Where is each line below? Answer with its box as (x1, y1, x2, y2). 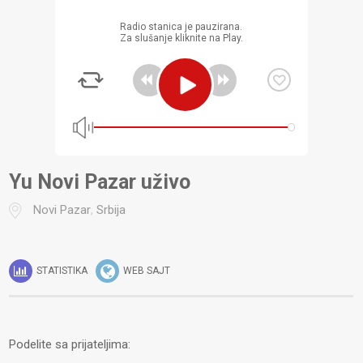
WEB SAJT (123, 265, 171, 276)
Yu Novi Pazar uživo (21, 170, 191, 194)
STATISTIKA (36, 265, 88, 276)
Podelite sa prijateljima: (9, 337, 131, 352)
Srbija (96, 203, 126, 217)
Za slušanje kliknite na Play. (119, 32, 243, 44)
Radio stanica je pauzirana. (120, 21, 243, 32)
